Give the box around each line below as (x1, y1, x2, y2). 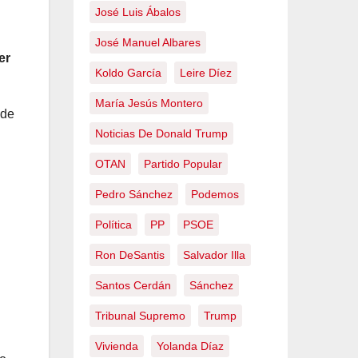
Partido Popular (144, 157, 222, 170)
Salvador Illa (183, 249, 245, 261)
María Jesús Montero (95, 97, 203, 109)
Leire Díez (180, 66, 232, 79)
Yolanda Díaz (157, 340, 224, 352)
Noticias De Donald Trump (95, 127, 228, 140)
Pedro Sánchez (95, 188, 173, 201)
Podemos (191, 188, 239, 201)
